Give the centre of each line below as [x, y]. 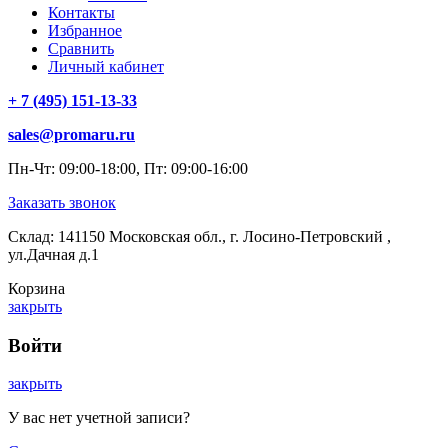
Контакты [81, 12]
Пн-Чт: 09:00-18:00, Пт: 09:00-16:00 [128, 168]
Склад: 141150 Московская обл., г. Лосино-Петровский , [199, 236]
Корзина [36, 288]
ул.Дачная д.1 [53, 254]
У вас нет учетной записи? [99, 418]
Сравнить [81, 48]
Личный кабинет [106, 66]
